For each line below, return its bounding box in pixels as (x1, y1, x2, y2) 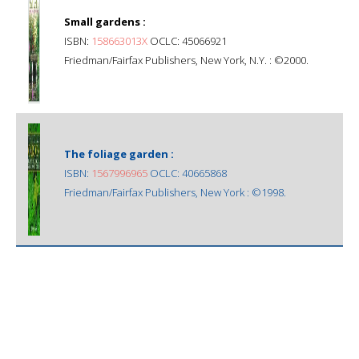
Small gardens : (64, 14, 146, 29)
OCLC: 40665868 (147, 165, 227, 180)
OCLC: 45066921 (147, 33, 227, 48)
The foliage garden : (64, 146, 174, 161)
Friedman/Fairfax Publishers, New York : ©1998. (64, 184, 286, 200)
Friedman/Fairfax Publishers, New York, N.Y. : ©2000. (64, 52, 309, 67)
